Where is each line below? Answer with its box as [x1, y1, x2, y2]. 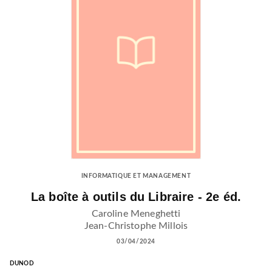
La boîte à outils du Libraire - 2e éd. [30, 190, 242, 204]
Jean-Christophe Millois [84, 220, 188, 231]
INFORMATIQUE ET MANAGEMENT [81, 173, 191, 180]
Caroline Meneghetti [91, 208, 181, 219]
